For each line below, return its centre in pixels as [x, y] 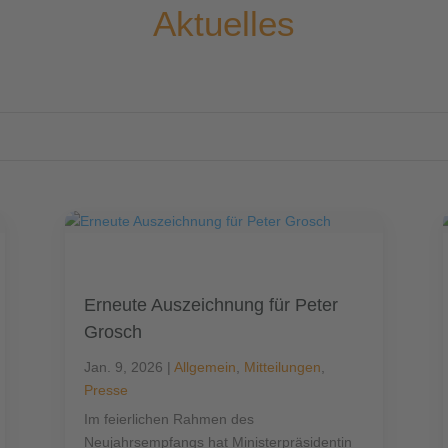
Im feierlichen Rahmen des [168, 419]
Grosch [112, 332]
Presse [105, 390]
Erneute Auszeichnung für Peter [210, 305]
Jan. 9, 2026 [123, 367]
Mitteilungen [282, 367]
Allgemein [204, 367]
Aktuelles [224, 24]
